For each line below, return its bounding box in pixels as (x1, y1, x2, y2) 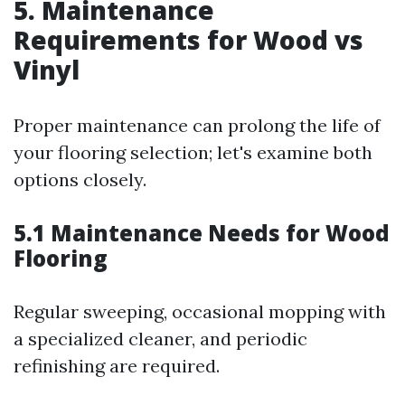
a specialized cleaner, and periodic (14, 327, 307, 350)
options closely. (14, 168, 146, 191)
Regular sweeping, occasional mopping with (14, 300, 386, 323)
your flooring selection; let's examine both (14, 141, 372, 164)
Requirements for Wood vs (14, 23, 363, 57)
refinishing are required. (14, 354, 220, 377)
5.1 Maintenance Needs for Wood (14, 218, 390, 248)
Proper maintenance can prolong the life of (14, 114, 381, 137)
